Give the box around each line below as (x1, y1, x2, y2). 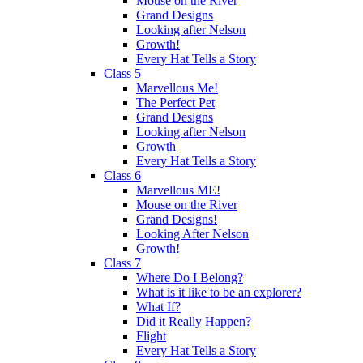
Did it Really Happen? (136, 314, 251, 328)
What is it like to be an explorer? (136, 284, 301, 299)
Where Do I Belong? (136, 270, 243, 284)
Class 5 (104, 66, 141, 80)
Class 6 (104, 168, 141, 182)
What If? (136, 299, 181, 314)
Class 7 (104, 255, 141, 270)
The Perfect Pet (136, 95, 215, 109)
